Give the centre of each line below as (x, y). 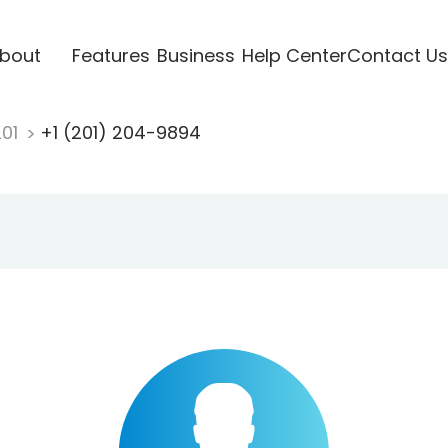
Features (110, 55)
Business (195, 55)
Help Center (294, 55)
